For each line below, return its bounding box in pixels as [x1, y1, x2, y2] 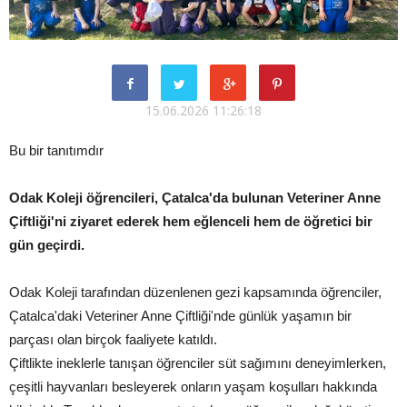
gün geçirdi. [9, 236, 84, 253]
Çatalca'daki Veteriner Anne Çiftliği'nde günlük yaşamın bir [9, 307, 352, 323]
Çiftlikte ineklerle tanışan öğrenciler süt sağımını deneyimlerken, [9, 354, 386, 371]
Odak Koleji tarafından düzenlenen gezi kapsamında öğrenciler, [9, 283, 382, 300]
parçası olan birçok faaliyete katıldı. [9, 331, 217, 347]
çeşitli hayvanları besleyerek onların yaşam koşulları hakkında [9, 378, 377, 394]
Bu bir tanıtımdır [9, 142, 104, 158]
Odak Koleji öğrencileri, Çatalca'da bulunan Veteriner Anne [9, 189, 381, 205]
